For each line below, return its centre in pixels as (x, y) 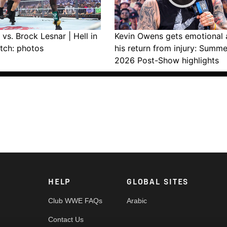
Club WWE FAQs (75, 200)
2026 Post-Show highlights (166, 60)
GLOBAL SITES (158, 182)
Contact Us (66, 219)
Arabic (137, 200)
